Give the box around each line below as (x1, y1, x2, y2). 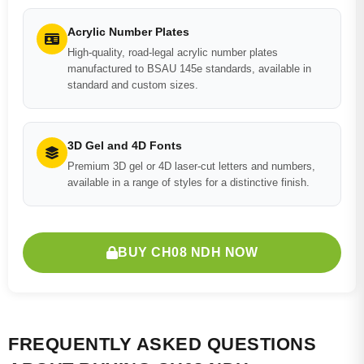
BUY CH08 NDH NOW (118, 245, 258, 259)
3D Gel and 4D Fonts (67, 139, 182, 152)
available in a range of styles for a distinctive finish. (67, 176, 310, 188)
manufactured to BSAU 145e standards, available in (67, 63, 311, 75)
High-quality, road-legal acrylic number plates (67, 46, 278, 58)
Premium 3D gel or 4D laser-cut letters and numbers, (67, 160, 315, 172)
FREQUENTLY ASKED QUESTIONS (8, 334, 316, 354)
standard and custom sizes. (67, 79, 198, 91)
